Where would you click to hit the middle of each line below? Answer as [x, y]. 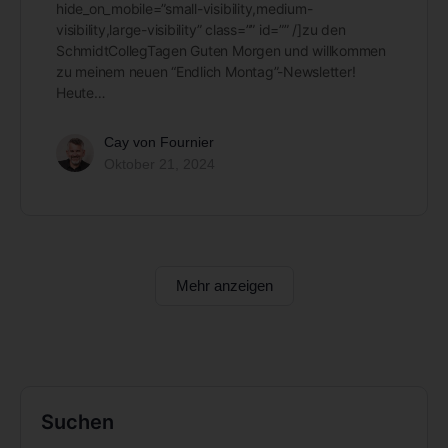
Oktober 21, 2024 [159, 164]
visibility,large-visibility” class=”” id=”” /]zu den [201, 30]
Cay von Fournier [159, 142]
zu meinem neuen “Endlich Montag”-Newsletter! [206, 72]
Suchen [77, 422]
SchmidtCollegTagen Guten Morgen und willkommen [221, 51]
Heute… [81, 93]
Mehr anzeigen [224, 286]
